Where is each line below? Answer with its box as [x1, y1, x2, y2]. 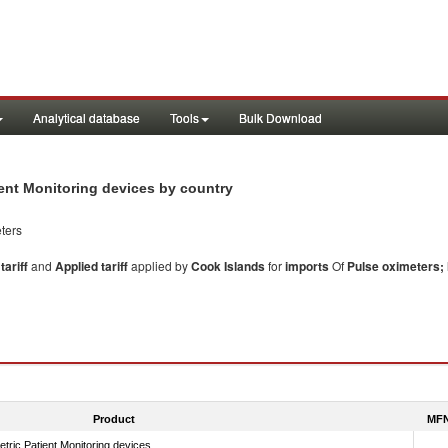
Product [93, 412, 135, 425]
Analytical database [33, 109, 140, 126]
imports [285, 257, 329, 275]
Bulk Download [239, 109, 322, 126]
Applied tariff [55, 257, 131, 275]
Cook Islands [191, 257, 265, 275]
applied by [131, 257, 191, 274]
